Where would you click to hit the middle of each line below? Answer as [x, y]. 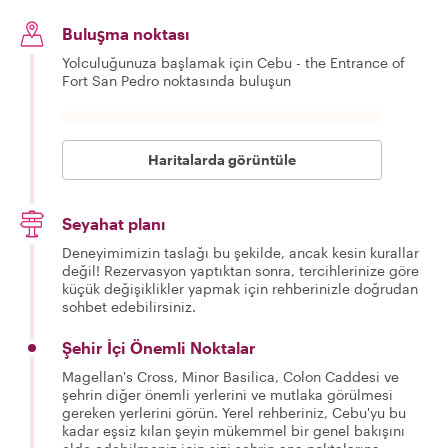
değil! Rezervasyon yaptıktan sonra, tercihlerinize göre [240, 270]
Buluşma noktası [126, 33]
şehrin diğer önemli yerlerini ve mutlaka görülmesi [227, 394]
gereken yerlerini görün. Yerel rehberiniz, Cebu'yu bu [234, 412]
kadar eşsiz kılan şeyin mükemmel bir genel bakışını [233, 430]
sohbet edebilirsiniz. [129, 306]
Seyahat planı [114, 223]
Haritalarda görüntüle [222, 159]
